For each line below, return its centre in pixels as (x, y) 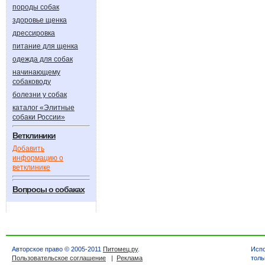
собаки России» (39, 117)
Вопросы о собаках (49, 189)
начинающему (36, 72)
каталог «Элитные (43, 108)
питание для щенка (45, 46)
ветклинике (31, 167)
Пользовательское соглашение (59, 258)
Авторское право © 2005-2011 (57, 249)
